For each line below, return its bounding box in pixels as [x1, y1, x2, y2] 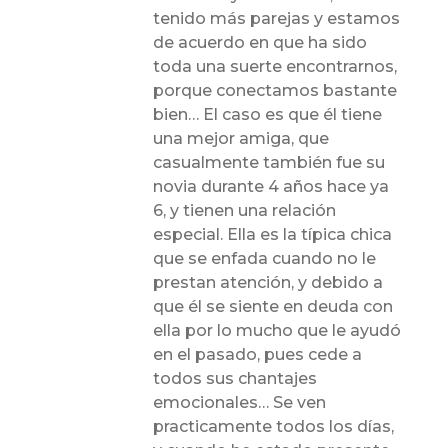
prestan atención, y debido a [153, 272, 384, 292]
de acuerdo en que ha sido [153, 32, 368, 52]
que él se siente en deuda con [153, 296, 394, 316]
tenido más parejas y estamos [153, 8, 401, 28]
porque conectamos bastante [153, 80, 398, 100]
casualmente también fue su [153, 152, 386, 172]
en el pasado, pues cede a [153, 344, 363, 364]
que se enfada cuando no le [153, 248, 377, 268]
